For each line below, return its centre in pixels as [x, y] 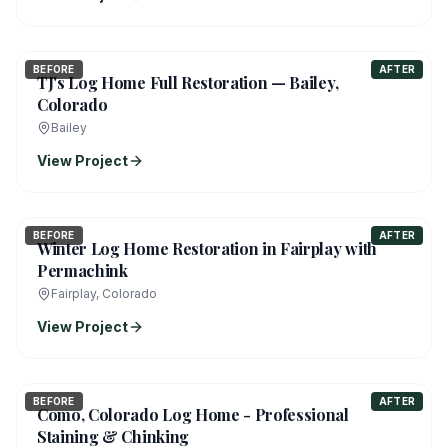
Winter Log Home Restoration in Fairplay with [207, 248]
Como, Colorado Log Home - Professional [193, 414]
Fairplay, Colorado [104, 293]
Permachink [82, 270]
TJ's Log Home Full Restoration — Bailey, [188, 82]
